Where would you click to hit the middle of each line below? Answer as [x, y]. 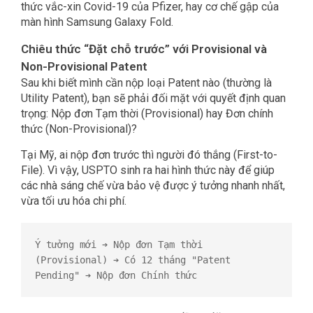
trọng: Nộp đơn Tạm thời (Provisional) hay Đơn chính [147, 114]
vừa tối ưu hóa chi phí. [74, 201]
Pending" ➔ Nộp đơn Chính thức [116, 276]
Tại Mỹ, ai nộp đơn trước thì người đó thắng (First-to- [149, 155]
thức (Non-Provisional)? [79, 129]
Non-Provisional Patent [84, 67]
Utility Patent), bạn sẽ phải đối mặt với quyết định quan [153, 99]
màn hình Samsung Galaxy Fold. [97, 22]
